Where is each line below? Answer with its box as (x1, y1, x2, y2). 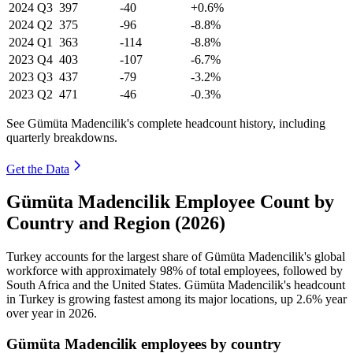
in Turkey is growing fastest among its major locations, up (6, 292, 296, 307)
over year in (6, 307, 69, 321)
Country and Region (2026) (6, 213, 225, 234)
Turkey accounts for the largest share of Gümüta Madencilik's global (6, 250, 345, 264)
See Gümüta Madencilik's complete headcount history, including (6, 116, 325, 130)
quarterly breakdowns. (6, 130, 117, 144)
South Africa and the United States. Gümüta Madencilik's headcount (6, 278, 345, 292)
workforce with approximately (6, 264, 160, 278)
